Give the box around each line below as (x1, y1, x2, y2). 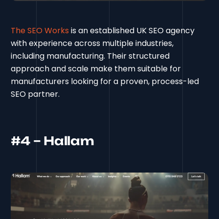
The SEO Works (11, 24, 69, 36)
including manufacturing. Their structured (11, 50, 170, 62)
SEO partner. (11, 88, 60, 100)
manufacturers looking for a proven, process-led (11, 75, 199, 87)
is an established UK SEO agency (69, 24, 195, 36)
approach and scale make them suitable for (11, 63, 181, 74)
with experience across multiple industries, (11, 37, 174, 49)
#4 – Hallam (11, 133, 94, 148)
